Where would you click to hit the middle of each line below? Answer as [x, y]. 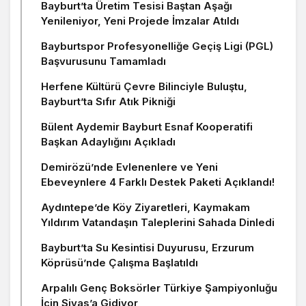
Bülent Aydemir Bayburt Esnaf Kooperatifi [147, 127]
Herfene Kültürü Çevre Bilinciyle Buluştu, [144, 87]
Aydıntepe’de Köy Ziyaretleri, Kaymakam [145, 208]
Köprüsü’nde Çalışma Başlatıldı [120, 263]
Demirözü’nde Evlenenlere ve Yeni [129, 167]
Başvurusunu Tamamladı [103, 61]
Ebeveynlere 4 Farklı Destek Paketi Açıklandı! [158, 182]
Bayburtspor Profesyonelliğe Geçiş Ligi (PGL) [157, 46]
